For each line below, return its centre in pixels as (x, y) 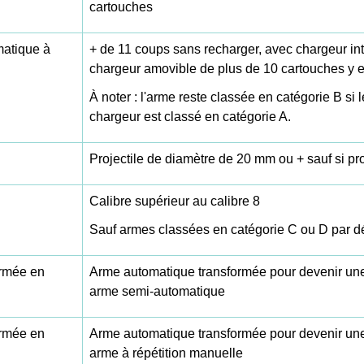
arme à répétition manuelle (166, 353)
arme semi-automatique (157, 292)
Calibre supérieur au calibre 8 (175, 201)
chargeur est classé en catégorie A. (190, 117)
